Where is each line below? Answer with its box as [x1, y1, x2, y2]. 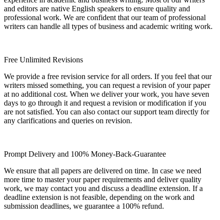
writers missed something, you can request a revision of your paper [4, 81, 210, 89]
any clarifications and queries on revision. [4, 116, 132, 125]
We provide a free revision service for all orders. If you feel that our [4, 72, 212, 81]
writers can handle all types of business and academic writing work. [4, 22, 213, 30]
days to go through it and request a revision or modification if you [4, 98, 206, 107]
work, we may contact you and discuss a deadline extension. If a [4, 184, 203, 192]
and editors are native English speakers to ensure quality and [4, 4, 190, 13]
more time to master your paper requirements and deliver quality [4, 175, 201, 184]
